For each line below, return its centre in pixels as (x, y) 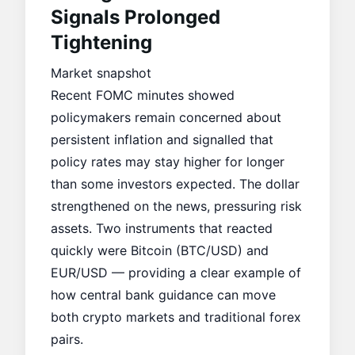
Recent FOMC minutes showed (143, 95)
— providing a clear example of (204, 273)
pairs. (67, 339)
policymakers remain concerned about (166, 117)
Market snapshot (101, 73)
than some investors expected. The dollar (175, 184)
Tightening (101, 42)
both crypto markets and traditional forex (176, 317)
